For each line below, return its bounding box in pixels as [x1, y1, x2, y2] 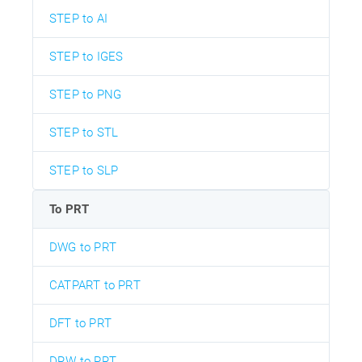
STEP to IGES [49, 49, 124, 65]
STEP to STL [49, 125, 119, 141]
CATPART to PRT [49, 278, 141, 293]
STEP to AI [49, 11, 107, 27]
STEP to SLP [49, 163, 119, 179]
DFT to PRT [49, 316, 112, 331]
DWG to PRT [49, 240, 116, 255]
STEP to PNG [49, 87, 122, 103]
